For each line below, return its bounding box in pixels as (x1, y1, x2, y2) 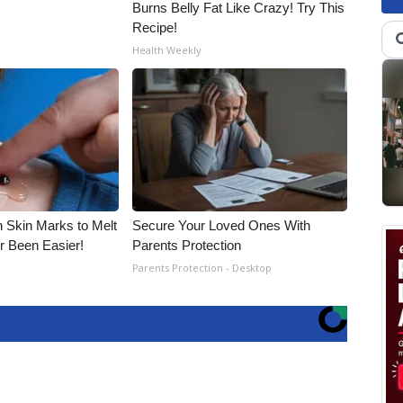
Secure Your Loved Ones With (132, 218, 311, 233)
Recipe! (132, 20, 178, 35)
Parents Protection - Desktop (132, 261, 273, 274)
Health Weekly (132, 43, 202, 57)
